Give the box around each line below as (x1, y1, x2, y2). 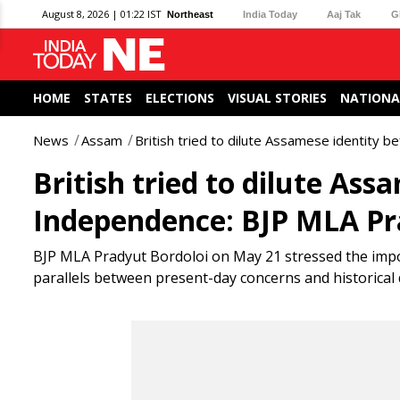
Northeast (167, 8, 213, 20)
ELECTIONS (146, 89, 214, 106)
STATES (84, 89, 132, 106)
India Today (243, 8, 298, 20)
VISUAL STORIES (228, 89, 327, 106)
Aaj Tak (327, 8, 362, 20)
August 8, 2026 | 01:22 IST (42, 7, 162, 21)
